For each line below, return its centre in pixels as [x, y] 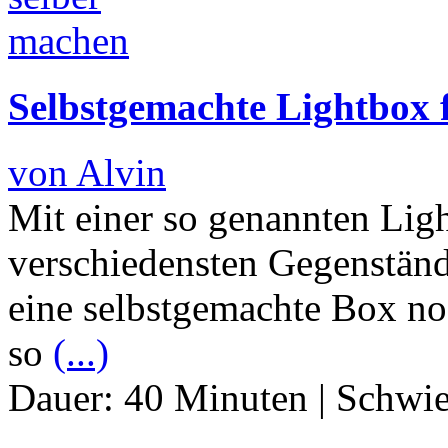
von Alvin [87, 173]
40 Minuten [216, 398]
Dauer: [66, 398]
